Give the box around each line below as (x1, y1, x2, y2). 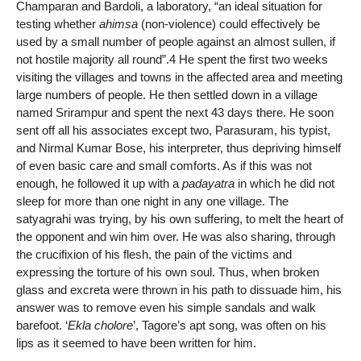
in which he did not (234, 176, 334, 191)
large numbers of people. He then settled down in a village (16, 88, 317, 102)
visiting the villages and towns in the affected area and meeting (16, 70, 342, 85)
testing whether (16, 17, 99, 31)
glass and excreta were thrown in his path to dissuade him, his (16, 283, 342, 297)
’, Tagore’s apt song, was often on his (133, 318, 326, 333)
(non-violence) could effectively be (138, 17, 320, 31)
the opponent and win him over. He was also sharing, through (16, 230, 335, 244)
